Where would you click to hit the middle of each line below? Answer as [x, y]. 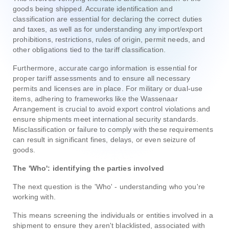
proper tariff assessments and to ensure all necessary [102, 78]
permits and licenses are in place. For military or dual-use [108, 88]
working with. [34, 197]
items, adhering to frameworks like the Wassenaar [95, 98]
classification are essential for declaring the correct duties [108, 19]
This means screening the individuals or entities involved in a [113, 215]
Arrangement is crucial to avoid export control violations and [112, 109]
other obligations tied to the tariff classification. [89, 49]
